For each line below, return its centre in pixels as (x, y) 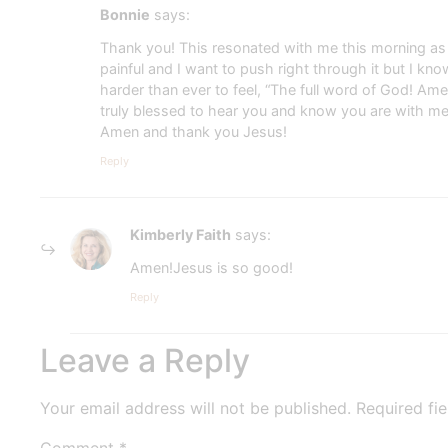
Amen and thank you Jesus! (193, 131)
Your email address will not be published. (195, 407)
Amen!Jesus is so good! (211, 267)
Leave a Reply (145, 360)
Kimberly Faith (180, 235)
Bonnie (125, 15)
